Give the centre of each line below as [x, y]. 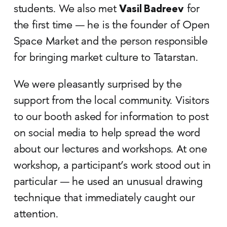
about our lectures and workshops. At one [110, 150]
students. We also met [66, 9]
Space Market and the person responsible [111, 42]
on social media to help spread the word [107, 134]
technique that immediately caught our [104, 198]
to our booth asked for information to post [111, 117]
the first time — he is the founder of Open [111, 26]
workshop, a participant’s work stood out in [112, 166]
